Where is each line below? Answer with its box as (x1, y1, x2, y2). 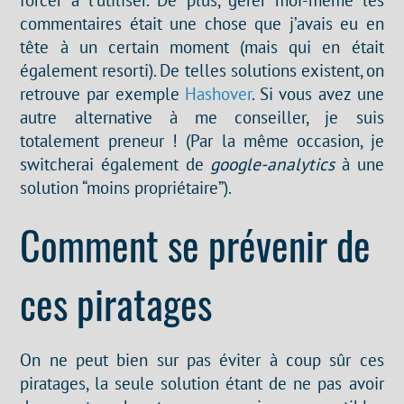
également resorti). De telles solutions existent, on (20, 59, 384, 82)
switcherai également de (20, 152, 211, 176)
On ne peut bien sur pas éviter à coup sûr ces (20, 348, 384, 372)
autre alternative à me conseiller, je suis (20, 106, 384, 129)
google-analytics (210, 152, 335, 176)
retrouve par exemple (20, 82, 186, 106)
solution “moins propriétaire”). (20, 176, 233, 199)
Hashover (185, 82, 252, 106)
